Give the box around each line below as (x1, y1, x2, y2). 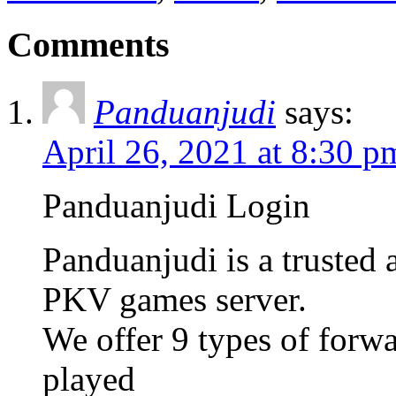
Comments (7, 24, 170, 65)
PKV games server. (42, 280, 307, 319)
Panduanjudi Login (42, 187, 310, 225)
